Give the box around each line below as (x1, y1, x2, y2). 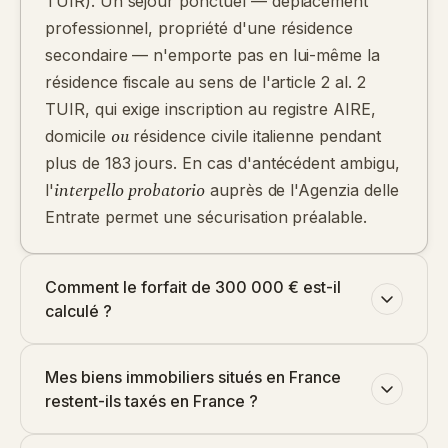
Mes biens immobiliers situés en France (45, 367, 341, 387)
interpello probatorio (53, 177, 205, 204)
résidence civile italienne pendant (128, 126, 381, 146)
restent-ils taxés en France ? (45, 391, 258, 411)
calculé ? (45, 301, 112, 321)
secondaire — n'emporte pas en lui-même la (45, 45, 381, 65)
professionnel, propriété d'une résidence (45, 18, 354, 38)
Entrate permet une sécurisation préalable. (45, 207, 367, 227)
